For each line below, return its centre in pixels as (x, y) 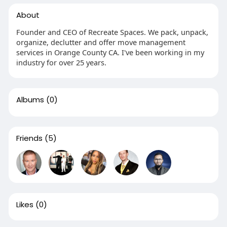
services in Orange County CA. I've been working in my (110, 52)
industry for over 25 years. (61, 62)
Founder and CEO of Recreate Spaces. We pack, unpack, (112, 32)
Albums (30, 100)
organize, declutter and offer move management (101, 42)
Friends (29, 138)
